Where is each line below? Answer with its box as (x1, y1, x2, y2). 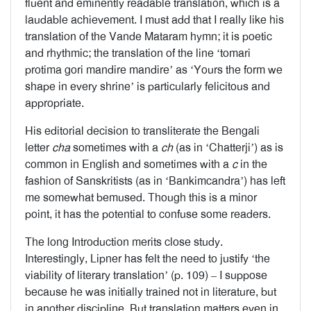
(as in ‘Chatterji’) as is (173, 140, 283, 155)
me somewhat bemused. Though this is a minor (25, 190, 257, 205)
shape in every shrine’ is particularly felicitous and (25, 79, 270, 94)
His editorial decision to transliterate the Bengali (25, 124, 260, 138)
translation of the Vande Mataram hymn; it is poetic (25, 29, 272, 44)
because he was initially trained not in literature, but (25, 285, 276, 299)
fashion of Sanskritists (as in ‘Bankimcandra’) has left (25, 174, 285, 188)
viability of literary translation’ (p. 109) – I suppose (25, 268, 267, 283)
